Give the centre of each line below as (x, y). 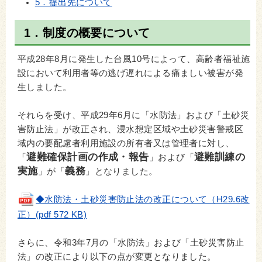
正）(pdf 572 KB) (52, 214)
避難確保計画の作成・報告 (88, 157)
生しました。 (45, 87)
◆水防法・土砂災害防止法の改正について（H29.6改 (143, 199)
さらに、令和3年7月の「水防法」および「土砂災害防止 (131, 242)
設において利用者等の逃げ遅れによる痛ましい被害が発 (131, 73)
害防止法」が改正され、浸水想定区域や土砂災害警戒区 (131, 129)
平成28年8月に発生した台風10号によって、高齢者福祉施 (134, 59)
